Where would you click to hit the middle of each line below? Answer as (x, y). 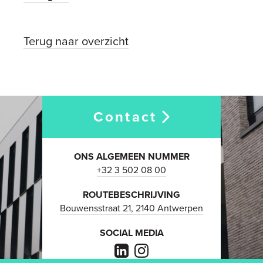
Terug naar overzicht (76, 41)
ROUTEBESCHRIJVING (131, 194)
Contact (125, 116)
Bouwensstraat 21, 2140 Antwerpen (131, 208)
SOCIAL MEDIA (131, 232)
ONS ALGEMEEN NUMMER (131, 156)
